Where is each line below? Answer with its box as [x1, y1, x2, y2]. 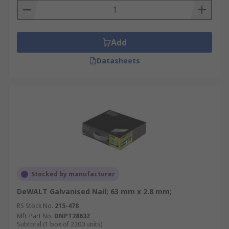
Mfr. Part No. [17, 212, 53, 220]
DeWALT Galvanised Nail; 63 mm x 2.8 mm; [17, 187, 172, 196]
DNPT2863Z [54, 212, 90, 220]
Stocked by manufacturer [31, 170, 115, 178]
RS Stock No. [17, 201, 53, 210]
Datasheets [96, 56, 140, 65]
